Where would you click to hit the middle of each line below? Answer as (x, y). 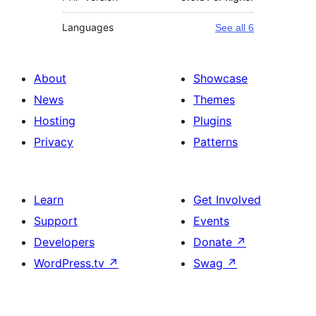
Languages (88, 28)
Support (56, 221)
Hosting (55, 121)
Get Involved (227, 200)
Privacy (54, 142)
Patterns (215, 142)
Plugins (212, 121)
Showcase (220, 79)
